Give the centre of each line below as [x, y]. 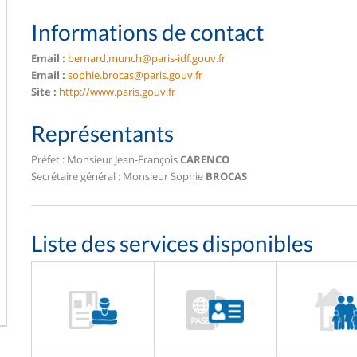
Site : [44, 92]
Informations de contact [147, 32]
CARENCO [205, 160]
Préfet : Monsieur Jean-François [106, 160]
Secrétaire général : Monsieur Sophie [118, 177]
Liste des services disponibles [172, 243]
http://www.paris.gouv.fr [117, 92]
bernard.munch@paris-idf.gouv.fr [147, 58]
